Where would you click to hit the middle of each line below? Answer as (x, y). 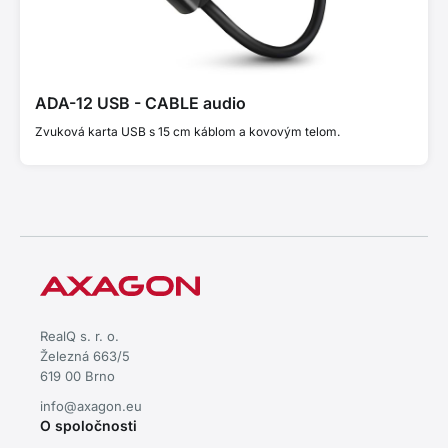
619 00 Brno (77, 376)
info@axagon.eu (91, 406)
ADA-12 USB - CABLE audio (140, 103)
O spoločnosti (88, 425)
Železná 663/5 (85, 356)
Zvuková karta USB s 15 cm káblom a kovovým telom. (187, 131)
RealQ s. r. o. (79, 336)
